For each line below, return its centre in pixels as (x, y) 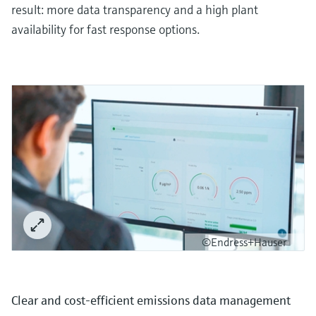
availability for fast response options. (105, 30)
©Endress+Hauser (244, 242)
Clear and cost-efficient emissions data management (151, 300)
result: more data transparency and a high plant (135, 10)
